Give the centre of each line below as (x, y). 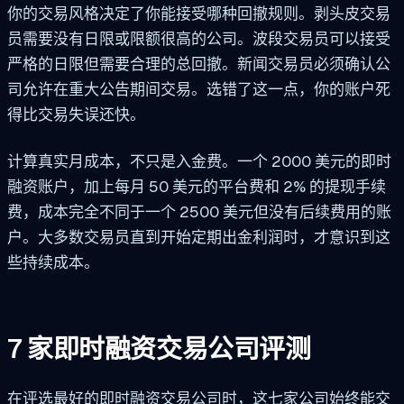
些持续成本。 (53, 262)
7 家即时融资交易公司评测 (159, 349)
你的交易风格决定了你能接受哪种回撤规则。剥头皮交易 (199, 14)
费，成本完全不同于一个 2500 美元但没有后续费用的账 (199, 211)
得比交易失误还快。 (76, 115)
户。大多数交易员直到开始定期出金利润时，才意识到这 (199, 237)
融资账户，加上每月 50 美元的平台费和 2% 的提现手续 (197, 186)
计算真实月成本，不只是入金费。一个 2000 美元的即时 (199, 161)
